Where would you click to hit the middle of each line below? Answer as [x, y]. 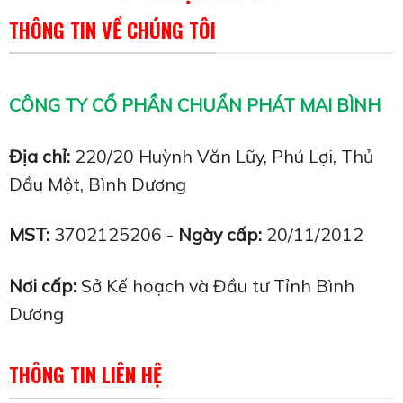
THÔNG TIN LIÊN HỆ [85, 375]
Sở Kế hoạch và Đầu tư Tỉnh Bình [215, 285]
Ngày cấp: [220, 235]
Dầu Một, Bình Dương [98, 184]
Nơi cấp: [43, 285]
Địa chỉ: [40, 156]
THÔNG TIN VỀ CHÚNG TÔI [112, 29]
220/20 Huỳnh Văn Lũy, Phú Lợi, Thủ [222, 156]
